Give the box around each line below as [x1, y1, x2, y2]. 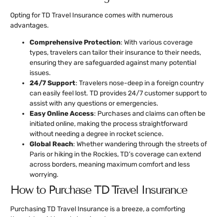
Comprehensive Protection [30, 38, 121, 47]
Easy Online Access [30, 109, 94, 118]
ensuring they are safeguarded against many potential [30, 59, 196, 67]
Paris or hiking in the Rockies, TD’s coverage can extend [30, 150, 201, 159]
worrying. [30, 170, 59, 179]
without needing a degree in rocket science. [30, 130, 164, 139]
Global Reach [30, 140, 73, 149]
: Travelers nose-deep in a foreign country [76, 79, 204, 88]
